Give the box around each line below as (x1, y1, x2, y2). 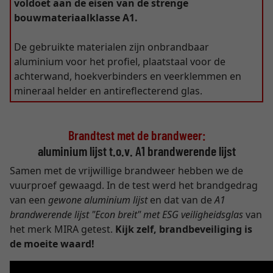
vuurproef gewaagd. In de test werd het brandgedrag (10, 179, 258, 192)
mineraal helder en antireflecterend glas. (14, 84, 202, 97)
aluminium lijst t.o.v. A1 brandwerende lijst (37, 143, 236, 158)
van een (10, 193, 48, 207)
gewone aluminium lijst (48, 193, 147, 207)
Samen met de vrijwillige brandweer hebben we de (10, 164, 243, 177)
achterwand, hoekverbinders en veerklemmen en (14, 69, 241, 83)
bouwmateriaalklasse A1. (14, 11, 138, 24)
